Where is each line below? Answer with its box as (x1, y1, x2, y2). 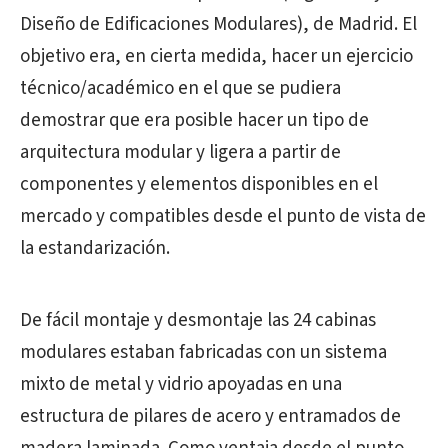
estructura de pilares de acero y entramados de (20, 403, 401, 431)
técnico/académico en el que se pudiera (20, 75, 341, 103)
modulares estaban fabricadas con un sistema (20, 339, 387, 367)
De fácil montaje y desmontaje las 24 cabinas (20, 307, 376, 335)
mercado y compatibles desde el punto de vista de (20, 203, 426, 231)
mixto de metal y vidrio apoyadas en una (20, 371, 342, 399)
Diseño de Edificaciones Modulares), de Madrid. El (20, 11, 417, 39)
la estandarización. (20, 235, 170, 263)
